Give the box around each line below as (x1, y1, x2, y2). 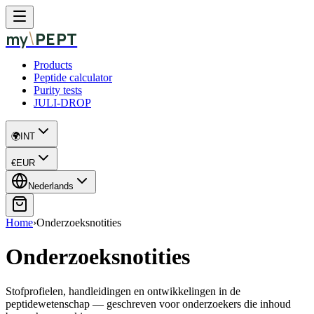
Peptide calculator (34, 71, 112, 83)
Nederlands (28, 181, 74, 191)
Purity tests (34, 84, 82, 96)
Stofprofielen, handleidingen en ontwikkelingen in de (6, 285, 240, 297)
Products (34, 59, 72, 71)
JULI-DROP (34, 97, 91, 109)
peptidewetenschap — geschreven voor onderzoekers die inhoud (6, 297, 291, 310)
